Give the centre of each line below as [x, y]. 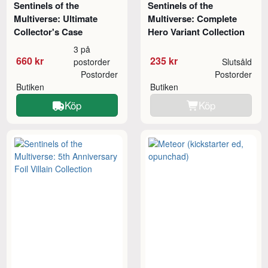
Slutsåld [237, 62]
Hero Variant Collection [197, 32]
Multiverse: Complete [193, 19]
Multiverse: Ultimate [56, 19]
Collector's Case [48, 32]
